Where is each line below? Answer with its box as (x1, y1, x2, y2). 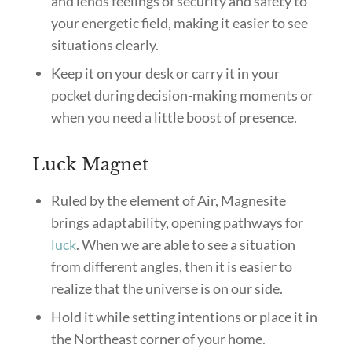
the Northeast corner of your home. (51, 330, 266, 347)
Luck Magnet (32, 154, 148, 175)
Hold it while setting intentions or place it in (51, 308, 317, 325)
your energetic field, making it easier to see (51, 14, 308, 31)
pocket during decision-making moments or (51, 86, 313, 104)
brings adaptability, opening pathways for (51, 214, 303, 231)
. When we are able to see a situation (76, 236, 295, 253)
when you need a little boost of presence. (51, 108, 299, 126)
